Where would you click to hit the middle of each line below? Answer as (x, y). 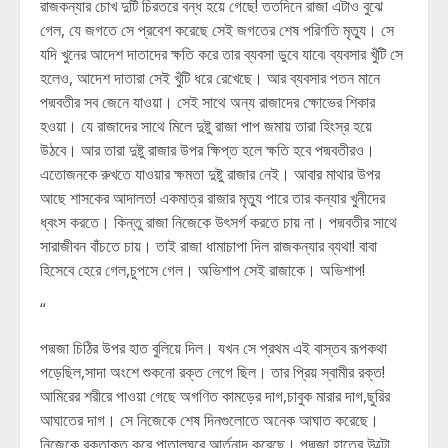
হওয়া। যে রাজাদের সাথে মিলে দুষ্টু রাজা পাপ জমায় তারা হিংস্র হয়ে (206, 126)
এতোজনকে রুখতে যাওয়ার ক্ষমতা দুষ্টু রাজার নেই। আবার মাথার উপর (210, 174)
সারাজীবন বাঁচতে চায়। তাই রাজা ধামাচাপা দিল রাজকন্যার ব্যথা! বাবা (208, 246)
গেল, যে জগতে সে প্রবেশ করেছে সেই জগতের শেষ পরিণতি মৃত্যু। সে (217, 30)
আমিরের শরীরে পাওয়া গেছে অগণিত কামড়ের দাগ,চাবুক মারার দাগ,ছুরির (215, 396)
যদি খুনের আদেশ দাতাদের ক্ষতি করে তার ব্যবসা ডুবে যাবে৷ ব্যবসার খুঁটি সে (221, 54)
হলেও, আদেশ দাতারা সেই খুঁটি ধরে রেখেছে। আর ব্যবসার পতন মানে (210, 78)
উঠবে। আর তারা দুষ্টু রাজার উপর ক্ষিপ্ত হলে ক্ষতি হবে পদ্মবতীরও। (207, 150)
